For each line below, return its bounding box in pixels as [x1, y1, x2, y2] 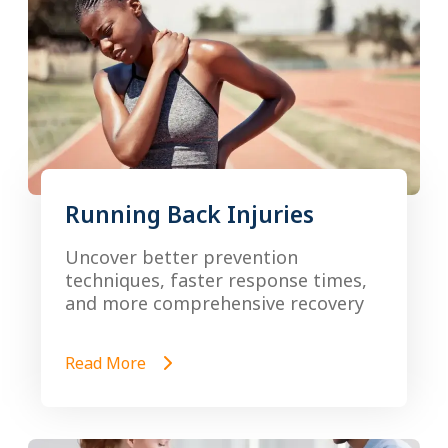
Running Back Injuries [65, 198, 314, 230]
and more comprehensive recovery [65, 291, 364, 315]
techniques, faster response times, [65, 268, 367, 292]
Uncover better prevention [65, 245, 298, 269]
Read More [65, 352, 150, 374]
